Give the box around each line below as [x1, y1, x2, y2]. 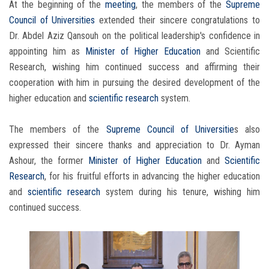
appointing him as [9, 46, 85, 58]
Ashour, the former [9, 155, 88, 167]
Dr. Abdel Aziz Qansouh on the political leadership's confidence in [9, 30, 260, 42]
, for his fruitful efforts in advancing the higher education [44, 171, 260, 183]
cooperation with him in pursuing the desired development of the [9, 77, 260, 89]
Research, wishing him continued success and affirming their [9, 61, 260, 73]
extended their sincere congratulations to [95, 14, 261, 26]
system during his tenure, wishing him [100, 186, 260, 198]
